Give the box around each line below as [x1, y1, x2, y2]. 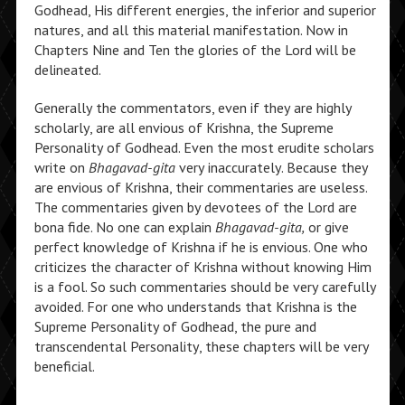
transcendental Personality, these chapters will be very [33, 337, 369, 355]
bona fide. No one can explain [33, 218, 215, 236]
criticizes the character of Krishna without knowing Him [33, 258, 372, 276]
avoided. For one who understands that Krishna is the [33, 297, 357, 316]
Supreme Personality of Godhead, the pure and [33, 317, 316, 335]
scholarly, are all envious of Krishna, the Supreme [33, 118, 334, 137]
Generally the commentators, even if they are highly [33, 99, 352, 117]
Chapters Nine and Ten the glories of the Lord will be [33, 41, 356, 59]
